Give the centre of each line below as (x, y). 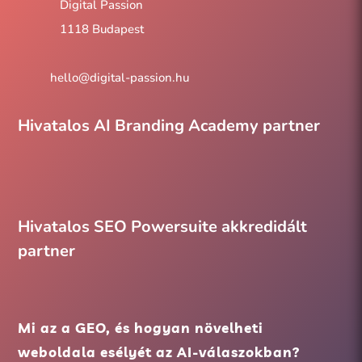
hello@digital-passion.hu (119, 78)
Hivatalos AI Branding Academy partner (169, 126)
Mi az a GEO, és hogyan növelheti (141, 328)
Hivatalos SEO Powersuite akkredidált (163, 227)
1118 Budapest (101, 29)
